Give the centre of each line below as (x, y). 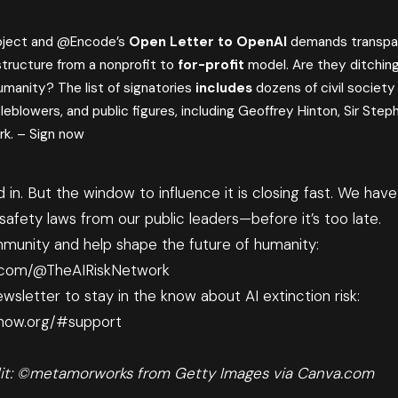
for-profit (211, 65)
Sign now (57, 135)
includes (224, 88)
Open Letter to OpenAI (208, 42)
